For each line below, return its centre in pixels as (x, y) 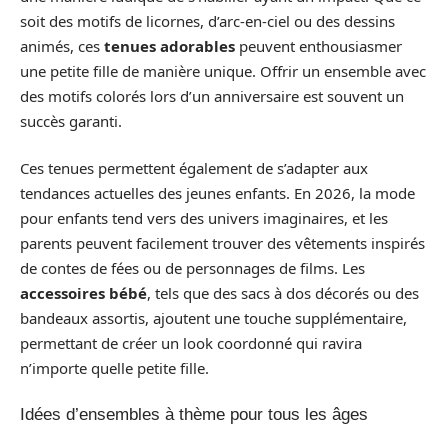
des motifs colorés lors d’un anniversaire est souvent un (212, 95)
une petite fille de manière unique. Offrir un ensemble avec (223, 70)
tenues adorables (169, 45)
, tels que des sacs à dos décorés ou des (283, 293)
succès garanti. (71, 120)
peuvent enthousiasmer (318, 45)
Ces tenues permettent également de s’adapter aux (194, 168)
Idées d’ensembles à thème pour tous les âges (194, 414)
